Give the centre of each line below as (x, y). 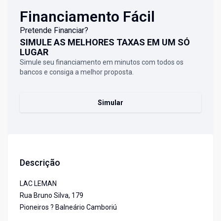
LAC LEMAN (38, 184)
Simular (110, 103)
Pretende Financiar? (54, 31)
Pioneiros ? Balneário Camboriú (68, 207)
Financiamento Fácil (87, 17)
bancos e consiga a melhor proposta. (77, 72)
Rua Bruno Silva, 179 (52, 196)
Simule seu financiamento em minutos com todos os (102, 62)
